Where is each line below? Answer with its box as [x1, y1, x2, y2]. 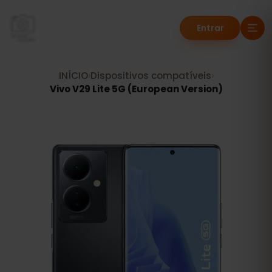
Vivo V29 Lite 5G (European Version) [49, 83, 223, 95]
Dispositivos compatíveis [90, 69, 211, 82]
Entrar [196, 22, 224, 34]
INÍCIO [58, 69, 88, 82]
